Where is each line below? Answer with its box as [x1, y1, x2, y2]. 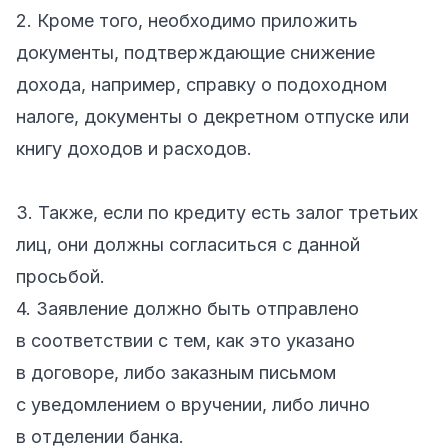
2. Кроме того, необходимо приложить [16, 9, 358, 31]
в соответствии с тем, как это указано [16, 329, 355, 351]
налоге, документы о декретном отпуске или [16, 105, 409, 127]
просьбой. [16, 265, 105, 287]
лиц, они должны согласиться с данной [16, 233, 360, 255]
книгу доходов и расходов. [16, 137, 252, 159]
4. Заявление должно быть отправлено [16, 297, 359, 319]
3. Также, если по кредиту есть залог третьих [16, 201, 418, 223]
